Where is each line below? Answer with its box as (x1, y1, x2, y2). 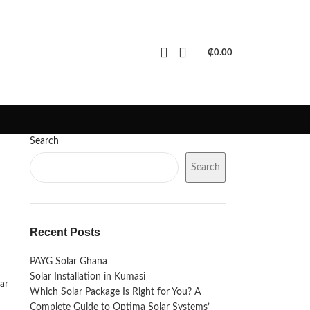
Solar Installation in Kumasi (29, 272, 145, 282)
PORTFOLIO (128, 10, 180, 19)
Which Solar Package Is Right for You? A (29, 287, 201, 297)
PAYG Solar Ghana (29, 257, 107, 266)
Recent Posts (29, 226, 100, 238)
